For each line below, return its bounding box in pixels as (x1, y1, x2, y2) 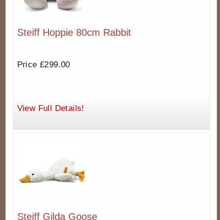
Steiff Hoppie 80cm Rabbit (17, 27, 131, 38)
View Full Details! (17, 103, 84, 113)
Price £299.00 (17, 59, 70, 69)
